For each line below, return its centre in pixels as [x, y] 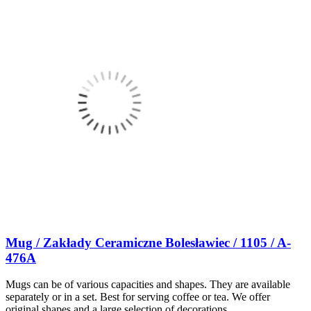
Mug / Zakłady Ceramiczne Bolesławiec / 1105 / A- [148, 242]
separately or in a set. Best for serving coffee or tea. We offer [138, 297]
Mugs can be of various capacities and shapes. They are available [148, 285]
